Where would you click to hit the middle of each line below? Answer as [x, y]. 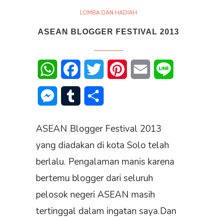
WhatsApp [76, 70]
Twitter [116, 70]
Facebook [97, 70]
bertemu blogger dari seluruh [94, 178]
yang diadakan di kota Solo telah [102, 146]
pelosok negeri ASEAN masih [95, 195]
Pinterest [143, 70]
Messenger [76, 96]
